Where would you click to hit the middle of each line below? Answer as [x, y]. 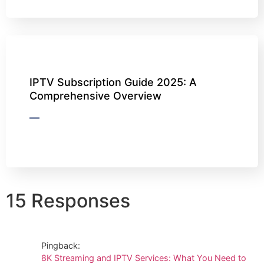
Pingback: [61, 245]
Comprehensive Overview [95, 95]
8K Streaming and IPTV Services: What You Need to [144, 258]
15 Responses [68, 200]
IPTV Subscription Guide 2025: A [113, 82]
